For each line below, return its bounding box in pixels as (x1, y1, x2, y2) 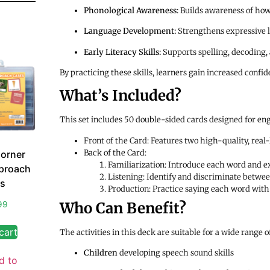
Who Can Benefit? (59, 198, 186, 218)
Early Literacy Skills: (83, 46, 161, 57)
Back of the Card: (83, 147, 146, 158)
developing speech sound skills (117, 248, 234, 259)
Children (83, 248, 118, 259)
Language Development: (83, 26, 176, 37)
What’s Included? (59, 86, 181, 105)
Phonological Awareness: (83, 5, 178, 16)
